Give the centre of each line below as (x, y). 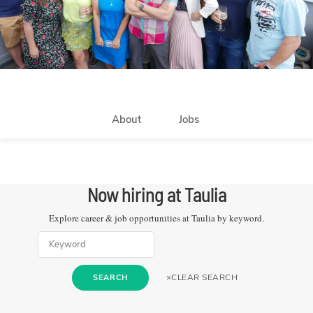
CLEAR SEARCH (205, 277)
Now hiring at (136, 194)
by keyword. (240, 218)
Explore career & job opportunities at (120, 218)
